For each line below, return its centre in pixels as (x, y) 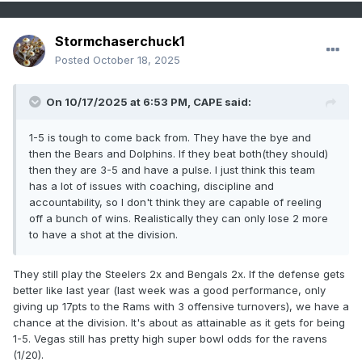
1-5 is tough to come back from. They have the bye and (170, 138)
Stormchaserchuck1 (120, 42)
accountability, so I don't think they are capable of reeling (175, 202)
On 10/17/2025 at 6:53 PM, (120, 102)
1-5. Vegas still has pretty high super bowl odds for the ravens (170, 339)
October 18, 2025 (137, 60)
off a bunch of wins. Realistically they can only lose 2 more (179, 219)
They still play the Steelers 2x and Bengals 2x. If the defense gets (179, 274)
